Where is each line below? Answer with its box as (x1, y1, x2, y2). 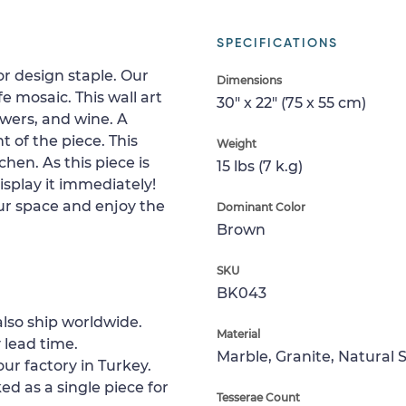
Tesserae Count (217, 391, 300, 404)
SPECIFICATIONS (217, 37, 338, 50)
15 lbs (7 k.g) (217, 158, 303, 175)
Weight (217, 137, 256, 150)
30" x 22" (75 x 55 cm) (217, 94, 366, 111)
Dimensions (217, 73, 282, 87)
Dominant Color (217, 200, 305, 214)
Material (217, 327, 260, 341)
